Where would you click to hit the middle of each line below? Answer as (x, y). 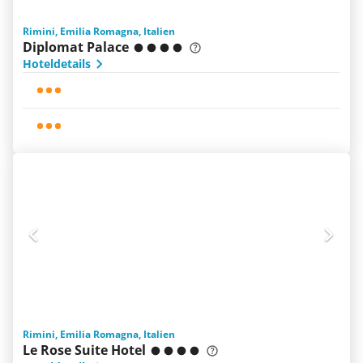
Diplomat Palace (76, 47)
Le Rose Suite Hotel (84, 350)
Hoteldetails (57, 64)
